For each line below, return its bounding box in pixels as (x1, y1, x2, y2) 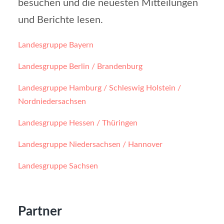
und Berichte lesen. (17, 14, 103, 25)
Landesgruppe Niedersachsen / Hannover (17, 140, 162, 148)
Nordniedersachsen (17, 97, 86, 105)
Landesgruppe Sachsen (17, 161, 98, 170)
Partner (17, 205, 62, 218)
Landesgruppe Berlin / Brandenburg (17, 62, 142, 70)
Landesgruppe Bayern (17, 40, 93, 49)
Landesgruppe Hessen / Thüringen (17, 118, 137, 127)
